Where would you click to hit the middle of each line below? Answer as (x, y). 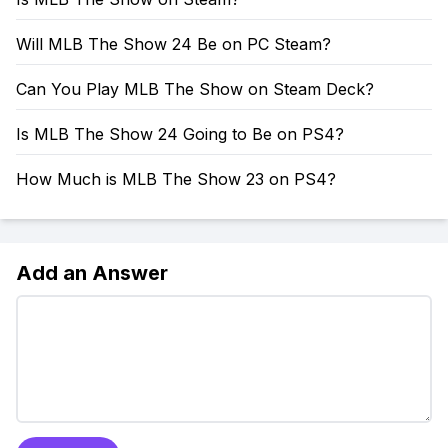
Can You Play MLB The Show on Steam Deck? (195, 89)
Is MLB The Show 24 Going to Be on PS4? (180, 134)
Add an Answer (92, 273)
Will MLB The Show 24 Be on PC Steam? (173, 44)
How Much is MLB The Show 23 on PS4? (176, 179)
